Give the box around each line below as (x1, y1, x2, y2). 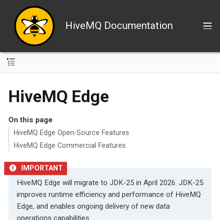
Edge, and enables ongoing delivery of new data (17, 202, 170, 211)
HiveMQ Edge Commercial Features (13, 141, 126, 149)
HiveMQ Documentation (65, 20, 173, 32)
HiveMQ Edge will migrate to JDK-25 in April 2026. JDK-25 (17, 178, 203, 188)
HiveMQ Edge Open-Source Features (13, 129, 129, 137)
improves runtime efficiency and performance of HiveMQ (17, 190, 201, 199)
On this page (8, 115, 53, 124)
